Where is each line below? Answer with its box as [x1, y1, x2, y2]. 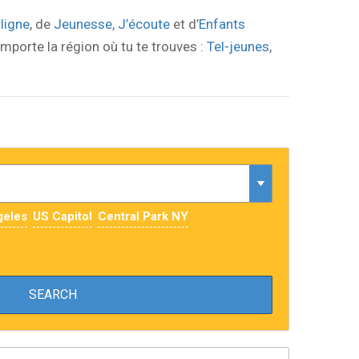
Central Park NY [98, 209, 188, 224]
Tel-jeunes [207, 38, 269, 54]
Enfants [199, 16, 245, 32]
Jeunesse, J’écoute [54, 16, 170, 32]
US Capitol [33, 209, 92, 224]
